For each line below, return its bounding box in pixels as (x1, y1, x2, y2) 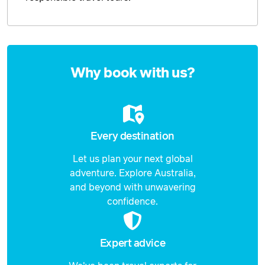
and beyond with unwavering (69, 182, 196, 192)
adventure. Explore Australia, (69, 168, 196, 178)
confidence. (107, 196, 158, 206)
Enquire (7, 48, 41, 58)
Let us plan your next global (72, 154, 193, 164)
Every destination (91, 131, 174, 142)
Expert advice (99, 238, 166, 249)
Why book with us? (70, 66, 195, 80)
